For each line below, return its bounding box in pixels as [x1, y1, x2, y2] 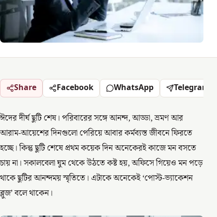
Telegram [174, 82, 210, 93]
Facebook [57, 82, 93, 93]
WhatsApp [114, 82, 154, 93]
